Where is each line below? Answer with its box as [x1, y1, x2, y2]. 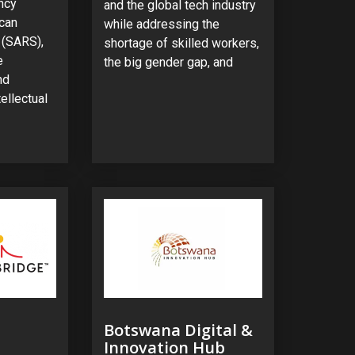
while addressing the [103, 17, 219, 32]
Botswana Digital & [103, 319, 253, 341]
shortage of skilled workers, [103, 36, 259, 52]
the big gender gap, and [103, 55, 233, 71]
